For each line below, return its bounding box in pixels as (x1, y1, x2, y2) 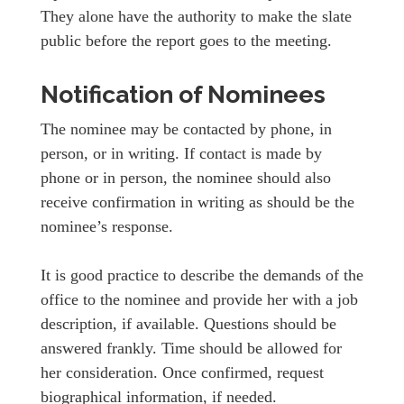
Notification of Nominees (41, 79, 326, 108)
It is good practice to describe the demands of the (41, 265, 363, 284)
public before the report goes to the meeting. (41, 31, 332, 50)
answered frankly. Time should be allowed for (41, 338, 342, 357)
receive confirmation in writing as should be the (41, 192, 354, 211)
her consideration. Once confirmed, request (41, 363, 324, 381)
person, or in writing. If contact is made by (41, 143, 322, 162)
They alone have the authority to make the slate (41, 6, 352, 25)
